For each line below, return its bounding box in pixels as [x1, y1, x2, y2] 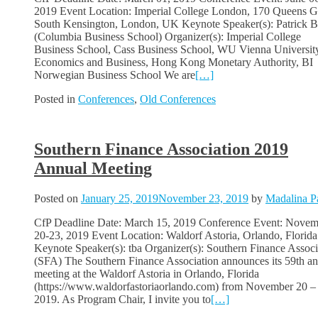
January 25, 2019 [81, 192, 158, 204]
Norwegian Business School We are [34, 68, 195, 81]
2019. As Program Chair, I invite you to [34, 292, 211, 305]
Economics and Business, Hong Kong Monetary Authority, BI [34, 55, 313, 68]
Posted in [34, 92, 78, 105]
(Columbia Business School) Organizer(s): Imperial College [34, 30, 301, 43]
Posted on [34, 192, 81, 204]
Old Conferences [140, 92, 216, 105]
